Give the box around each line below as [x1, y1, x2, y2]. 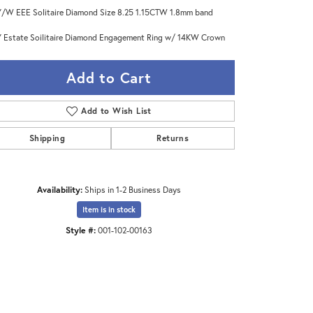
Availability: [37, 183, 82, 195]
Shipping [29, 132, 65, 143]
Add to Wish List [81, 105, 152, 116]
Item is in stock [82, 204, 136, 214]
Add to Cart [66, 67, 152, 87]
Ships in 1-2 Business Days [85, 183, 181, 195]
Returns [156, 132, 189, 143]
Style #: [66, 224, 96, 235]
